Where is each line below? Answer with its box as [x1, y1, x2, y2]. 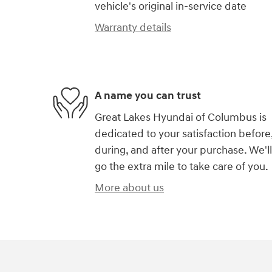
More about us [95, 180, 164, 195]
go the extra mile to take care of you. [95, 159, 268, 174]
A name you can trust [95, 89, 201, 103]
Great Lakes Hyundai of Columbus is [95, 110, 267, 124]
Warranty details [95, 20, 171, 35]
